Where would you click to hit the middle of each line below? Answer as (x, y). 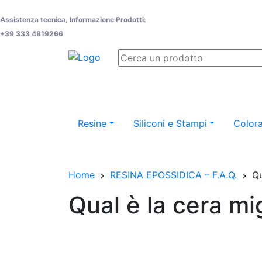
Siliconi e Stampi (170, 123)
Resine (92, 123)
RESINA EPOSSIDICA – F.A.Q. (173, 175)
